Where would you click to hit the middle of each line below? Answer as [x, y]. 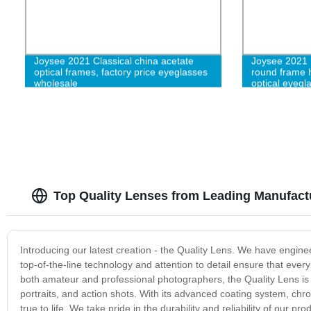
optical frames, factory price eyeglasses [120, 72]
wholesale [56, 83]
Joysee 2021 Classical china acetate [114, 61]
